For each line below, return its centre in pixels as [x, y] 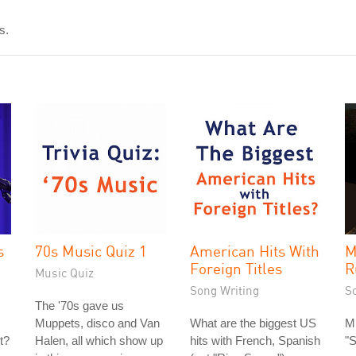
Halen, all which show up [99, 341]
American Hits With [255, 251]
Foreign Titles [236, 268]
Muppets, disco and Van [97, 323]
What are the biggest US [253, 323]
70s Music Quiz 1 [91, 251]
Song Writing [224, 290]
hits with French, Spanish [255, 341]
